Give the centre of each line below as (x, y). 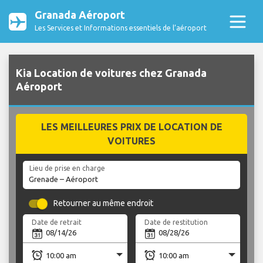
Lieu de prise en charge (67, 168)
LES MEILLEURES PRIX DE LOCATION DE (131, 127)
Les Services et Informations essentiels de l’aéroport (121, 28)
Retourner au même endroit (104, 203)
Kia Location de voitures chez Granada (111, 73)
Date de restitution (176, 222)
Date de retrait (57, 222)
